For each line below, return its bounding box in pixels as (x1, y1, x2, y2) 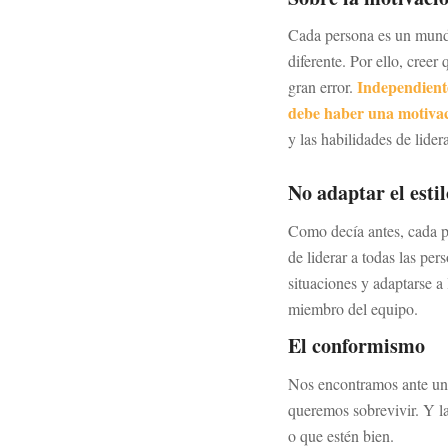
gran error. (288, 76, 357, 98)
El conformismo (288, 331, 425, 361)
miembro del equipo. (288, 297, 418, 319)
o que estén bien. (288, 424, 394, 446)
